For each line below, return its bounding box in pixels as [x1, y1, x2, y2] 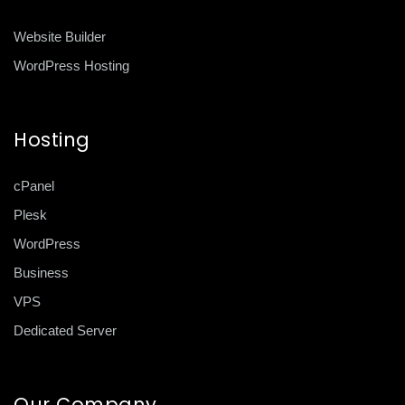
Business [14, 265, 69, 281]
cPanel [14, 178, 54, 194]
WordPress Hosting [14, 58, 129, 74]
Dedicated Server [14, 323, 117, 339]
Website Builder [14, 29, 106, 45]
